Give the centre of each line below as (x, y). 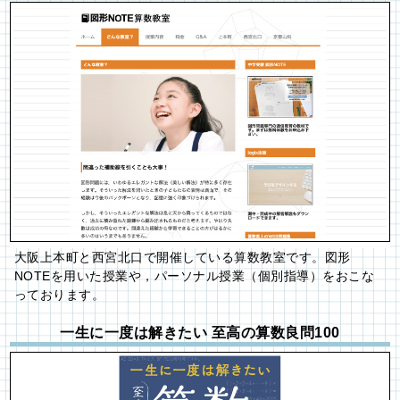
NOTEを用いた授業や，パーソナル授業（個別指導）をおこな (194, 276)
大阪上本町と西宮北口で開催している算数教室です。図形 (182, 258)
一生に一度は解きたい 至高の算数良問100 (200, 333)
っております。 (59, 295)
